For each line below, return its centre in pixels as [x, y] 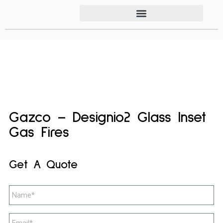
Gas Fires [39, 133]
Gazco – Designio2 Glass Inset [107, 118]
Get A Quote [43, 165]
